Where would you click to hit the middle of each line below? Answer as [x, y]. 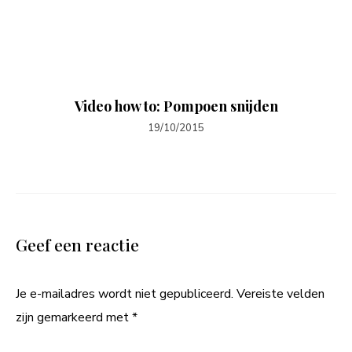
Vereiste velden [280, 293]
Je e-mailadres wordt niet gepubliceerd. [125, 293]
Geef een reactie [77, 244]
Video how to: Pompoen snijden [176, 106]
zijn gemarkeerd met [74, 317]
